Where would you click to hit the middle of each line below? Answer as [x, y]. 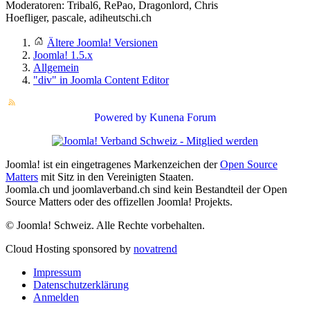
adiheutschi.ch [120, 18]
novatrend [155, 249]
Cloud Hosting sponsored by [70, 249]
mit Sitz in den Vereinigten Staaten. [116, 177]
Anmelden [56, 298]
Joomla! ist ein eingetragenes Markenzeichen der [113, 165]
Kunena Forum [183, 118]
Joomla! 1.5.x [63, 55]
